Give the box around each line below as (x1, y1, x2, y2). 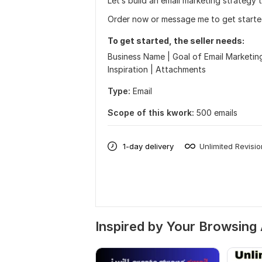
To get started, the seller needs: (108, 36, 244, 46)
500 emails (196, 108, 237, 118)
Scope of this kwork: (108, 108, 194, 118)
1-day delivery (123, 141, 174, 151)
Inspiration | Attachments (108, 64, 206, 74)
